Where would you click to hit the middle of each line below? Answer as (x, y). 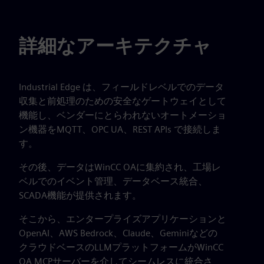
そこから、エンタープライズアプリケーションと (123, 219)
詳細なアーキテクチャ (115, 46)
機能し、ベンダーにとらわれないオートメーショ (123, 115)
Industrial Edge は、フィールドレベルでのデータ (121, 87)
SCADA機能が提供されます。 (80, 195)
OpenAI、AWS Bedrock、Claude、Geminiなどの (118, 233)
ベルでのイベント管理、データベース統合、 (113, 181)
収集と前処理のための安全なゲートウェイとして (123, 101)
